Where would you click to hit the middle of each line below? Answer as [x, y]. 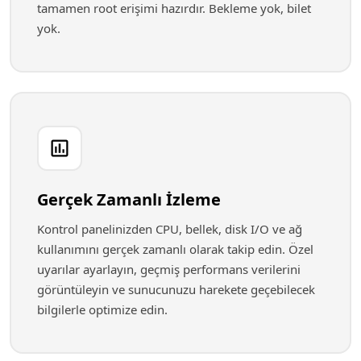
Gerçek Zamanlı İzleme [129, 199]
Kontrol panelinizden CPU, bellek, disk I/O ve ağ [170, 229]
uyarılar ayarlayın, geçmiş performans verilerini [169, 269]
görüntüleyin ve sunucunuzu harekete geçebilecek [176, 289]
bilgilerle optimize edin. [102, 309]
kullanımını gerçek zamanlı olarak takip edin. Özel [175, 249]
